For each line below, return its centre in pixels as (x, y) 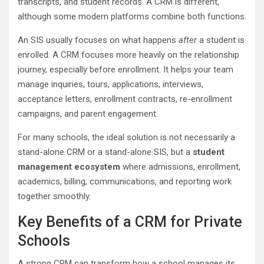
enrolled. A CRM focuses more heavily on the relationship (128, 55)
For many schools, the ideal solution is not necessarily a (126, 137)
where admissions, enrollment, (180, 166)
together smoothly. (54, 196)
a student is (221, 40)
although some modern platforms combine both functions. (132, 16)
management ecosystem (69, 166)
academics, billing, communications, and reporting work (125, 181)
